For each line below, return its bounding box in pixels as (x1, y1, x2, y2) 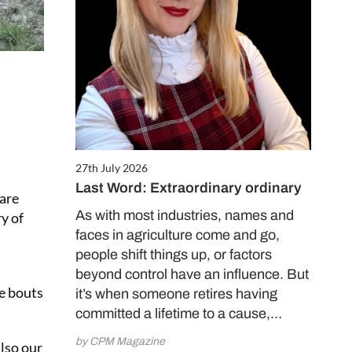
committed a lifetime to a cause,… (75, 306, 282, 322)
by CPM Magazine (75, 335, 165, 348)
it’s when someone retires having (75, 286, 277, 302)
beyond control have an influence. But (75, 266, 309, 283)
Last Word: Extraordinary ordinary (75, 180, 302, 196)
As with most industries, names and (75, 207, 294, 224)
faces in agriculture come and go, (75, 227, 280, 244)
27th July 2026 (75, 161, 148, 175)
